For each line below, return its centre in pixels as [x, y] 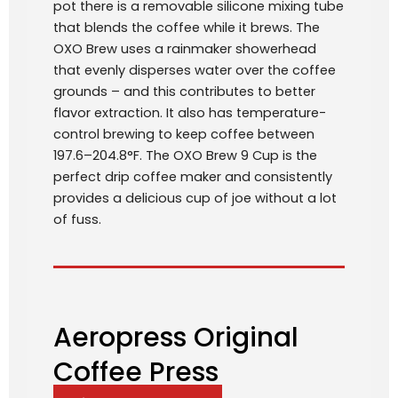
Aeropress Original [176, 338]
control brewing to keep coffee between [184, 134]
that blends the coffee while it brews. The [187, 27]
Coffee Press [136, 373]
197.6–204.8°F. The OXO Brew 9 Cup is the [185, 155]
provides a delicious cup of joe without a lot [195, 198]
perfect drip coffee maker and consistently [193, 176]
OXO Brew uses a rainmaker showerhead [185, 48]
